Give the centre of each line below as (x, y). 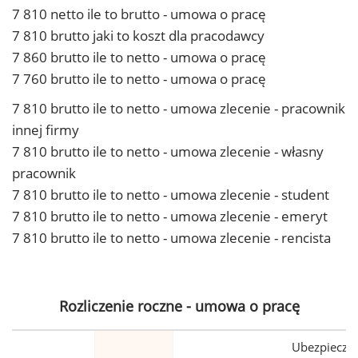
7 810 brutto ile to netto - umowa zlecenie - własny (168, 151)
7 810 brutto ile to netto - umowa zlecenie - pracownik (179, 108)
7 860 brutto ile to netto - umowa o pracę (139, 57)
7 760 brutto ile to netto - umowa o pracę (139, 79)
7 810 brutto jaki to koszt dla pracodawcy (138, 36)
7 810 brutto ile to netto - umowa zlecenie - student (171, 195)
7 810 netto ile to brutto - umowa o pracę (139, 14)
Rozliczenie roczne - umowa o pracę (179, 306)
